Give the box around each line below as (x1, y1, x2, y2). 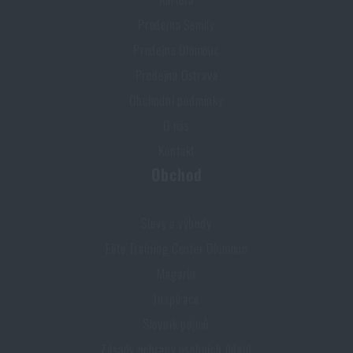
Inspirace (154, 289, 199, 309)
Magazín (157, 264, 196, 284)
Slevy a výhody (141, 214, 212, 233)
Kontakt (158, 141, 195, 161)
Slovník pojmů (143, 314, 210, 334)
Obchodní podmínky (129, 91, 224, 110)
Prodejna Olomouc (133, 40, 220, 60)
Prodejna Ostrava (135, 65, 218, 85)
